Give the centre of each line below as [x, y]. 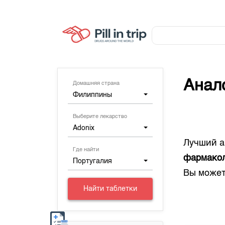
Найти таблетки [110, 189]
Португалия [93, 161]
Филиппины [93, 95]
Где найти [86, 150]
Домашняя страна [96, 84]
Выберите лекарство [100, 117]
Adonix [84, 128]
